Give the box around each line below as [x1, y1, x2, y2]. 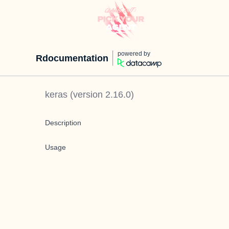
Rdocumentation [36, 53, 108, 63]
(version [67, 89, 105, 100]
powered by [118, 50, 150, 57]
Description [45, 119, 81, 127]
